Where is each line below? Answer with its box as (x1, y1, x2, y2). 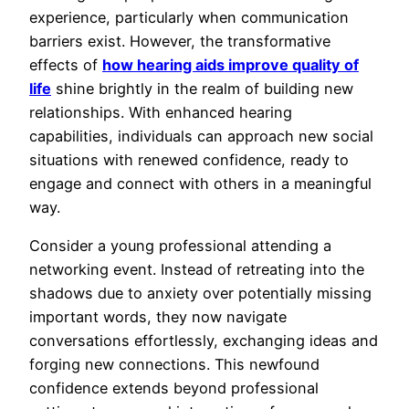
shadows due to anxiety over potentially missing (29, 284, 372, 303)
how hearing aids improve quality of (102, 55, 359, 74)
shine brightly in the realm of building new (51, 79, 353, 98)
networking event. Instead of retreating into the (29, 260, 364, 279)
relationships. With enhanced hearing (29, 102, 292, 121)
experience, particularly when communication (29, 7, 349, 26)
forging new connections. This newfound (29, 355, 320, 374)
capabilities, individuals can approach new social (29, 126, 373, 145)
